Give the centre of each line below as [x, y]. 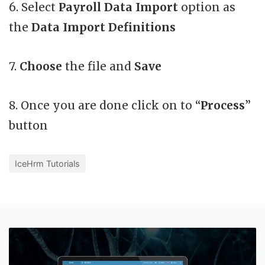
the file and [100, 67]
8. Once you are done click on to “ [105, 106]
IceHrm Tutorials [47, 164]
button [28, 126]
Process [223, 106]
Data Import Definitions [104, 28]
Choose [42, 67]
